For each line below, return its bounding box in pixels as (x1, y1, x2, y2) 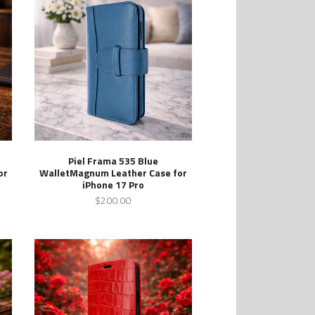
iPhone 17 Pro (82, 177, 144, 193)
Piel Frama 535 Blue (67, 153, 158, 169)
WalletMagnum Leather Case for (39, 165, 187, 181)
